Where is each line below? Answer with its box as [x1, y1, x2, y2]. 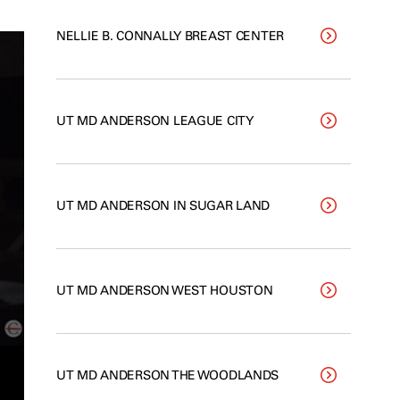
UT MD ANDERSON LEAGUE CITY [56, 113, 254, 129]
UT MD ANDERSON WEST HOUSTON [56, 283, 273, 298]
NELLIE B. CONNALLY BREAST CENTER [56, 29, 285, 44]
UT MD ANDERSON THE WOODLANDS [56, 368, 279, 383]
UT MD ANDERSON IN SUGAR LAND [56, 198, 271, 213]
